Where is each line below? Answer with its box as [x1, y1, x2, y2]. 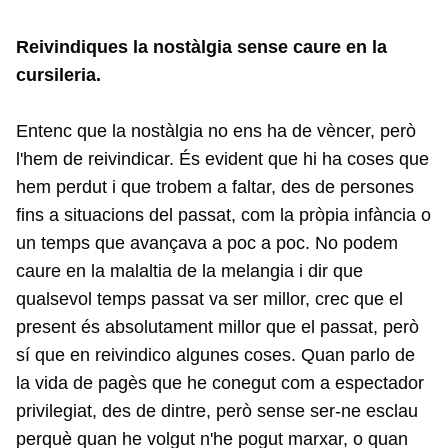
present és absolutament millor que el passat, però [16, 317, 419, 338]
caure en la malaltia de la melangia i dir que [16, 261, 363, 282]
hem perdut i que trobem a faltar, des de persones [16, 177, 414, 198]
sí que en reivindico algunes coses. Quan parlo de [16, 345, 415, 366]
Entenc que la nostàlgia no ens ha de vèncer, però [16, 121, 416, 142]
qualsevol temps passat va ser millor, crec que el [16, 289, 403, 310]
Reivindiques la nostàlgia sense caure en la [16, 37, 387, 58]
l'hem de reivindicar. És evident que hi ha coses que [16, 149, 429, 170]
